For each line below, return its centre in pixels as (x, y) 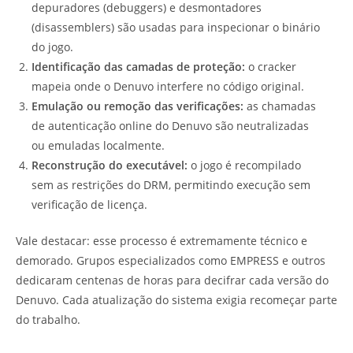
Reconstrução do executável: (110, 165)
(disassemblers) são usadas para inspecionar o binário (176, 28)
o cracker (271, 67)
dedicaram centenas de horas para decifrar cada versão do (172, 281)
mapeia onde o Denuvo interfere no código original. (168, 87)
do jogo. (52, 47)
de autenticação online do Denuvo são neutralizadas (170, 126)
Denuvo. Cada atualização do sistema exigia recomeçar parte (176, 300)
